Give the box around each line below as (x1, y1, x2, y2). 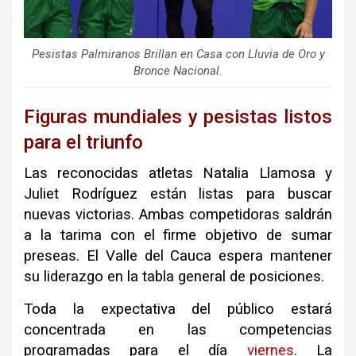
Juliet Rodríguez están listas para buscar (24, 185, 332, 203)
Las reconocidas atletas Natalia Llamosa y (24, 164, 332, 183)
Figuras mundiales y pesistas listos (24, 106, 332, 129)
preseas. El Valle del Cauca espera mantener (24, 247, 332, 265)
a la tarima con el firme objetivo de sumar (24, 226, 332, 245)
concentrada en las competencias (24, 321, 332, 339)
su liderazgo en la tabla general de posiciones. (24, 268, 324, 286)
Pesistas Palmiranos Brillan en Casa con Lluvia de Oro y (31, 47, 325, 62)
